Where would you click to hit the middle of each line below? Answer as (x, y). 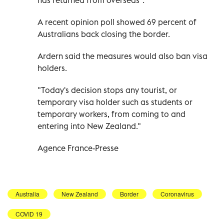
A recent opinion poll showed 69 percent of (117, 22)
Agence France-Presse (78, 148)
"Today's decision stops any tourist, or (107, 90)
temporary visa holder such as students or (115, 102)
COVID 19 (29, 213)
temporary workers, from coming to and (111, 114)
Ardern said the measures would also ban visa (122, 56)
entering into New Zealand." (89, 126)
